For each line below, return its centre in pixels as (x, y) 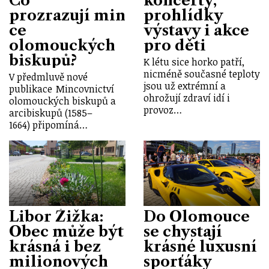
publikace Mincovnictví (62, 89)
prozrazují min (67, 15)
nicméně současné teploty (202, 74)
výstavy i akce (196, 30)
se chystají (183, 231)
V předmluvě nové (48, 77)
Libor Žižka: (56, 216)
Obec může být (66, 231)
